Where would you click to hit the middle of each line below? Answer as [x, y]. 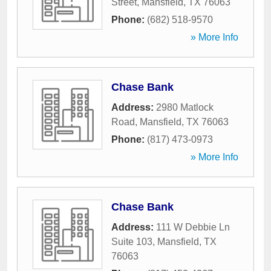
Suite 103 [132, 242]
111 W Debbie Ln [193, 227]
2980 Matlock [185, 107]
